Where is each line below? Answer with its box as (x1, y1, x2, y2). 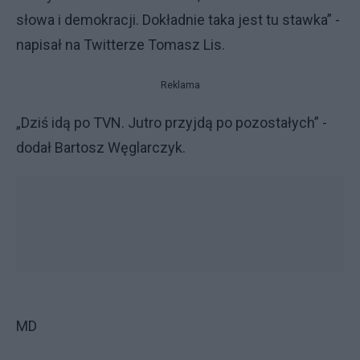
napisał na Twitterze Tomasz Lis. (16, 36, 225, 53)
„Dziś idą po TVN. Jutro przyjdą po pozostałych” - (16, 114, 327, 131)
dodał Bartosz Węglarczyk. (16, 139, 186, 156)
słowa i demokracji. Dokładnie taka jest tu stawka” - (16, 11, 340, 28)
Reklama (160, 80, 200, 91)
